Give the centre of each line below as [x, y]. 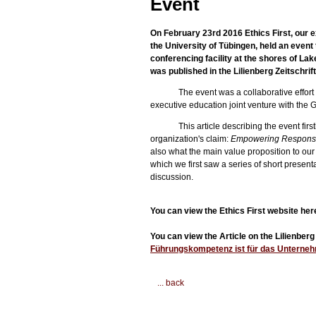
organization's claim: [190, 139]
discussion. [172, 177]
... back [171, 283]
